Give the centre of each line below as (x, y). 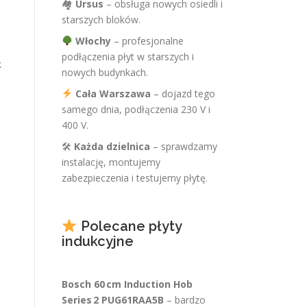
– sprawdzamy (184, 146)
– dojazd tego (183, 94)
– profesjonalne (147, 41)
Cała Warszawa (113, 94)
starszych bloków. (101, 20)
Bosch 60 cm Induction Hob (127, 284)
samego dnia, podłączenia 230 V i (136, 109)
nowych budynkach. (105, 72)
